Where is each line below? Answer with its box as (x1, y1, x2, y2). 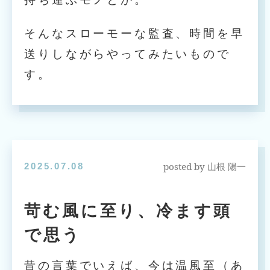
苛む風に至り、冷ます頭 (24, 201, 232, 221)
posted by (163, 160, 207, 172)
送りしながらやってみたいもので (24, 48, 231, 61)
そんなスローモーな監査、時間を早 (24, 27, 245, 40)
